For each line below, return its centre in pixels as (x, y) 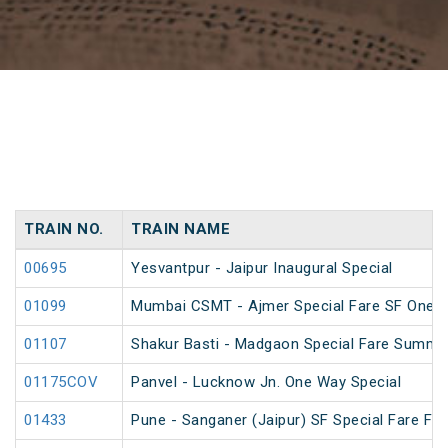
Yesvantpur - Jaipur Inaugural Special (262, 268)
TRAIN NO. (64, 229)
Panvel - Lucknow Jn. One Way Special (266, 382)
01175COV (61, 382)
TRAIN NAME (180, 229)
